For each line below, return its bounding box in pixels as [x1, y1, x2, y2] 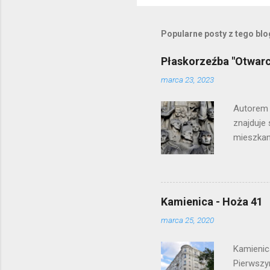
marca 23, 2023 [161, 75, 214, 85]
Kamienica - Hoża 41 [161, 195, 263, 209]
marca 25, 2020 [161, 215, 214, 225]
